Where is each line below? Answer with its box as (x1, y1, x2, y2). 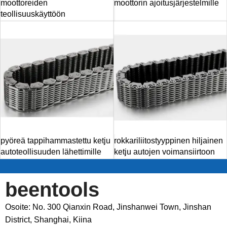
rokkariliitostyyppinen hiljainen (113, 136, 223, 145)
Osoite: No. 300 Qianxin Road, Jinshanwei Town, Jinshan (5, 202, 211, 211)
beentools (5, 178, 99, 201)
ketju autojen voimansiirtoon (113, 147, 215, 156)
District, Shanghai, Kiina (5, 215, 92, 224)
